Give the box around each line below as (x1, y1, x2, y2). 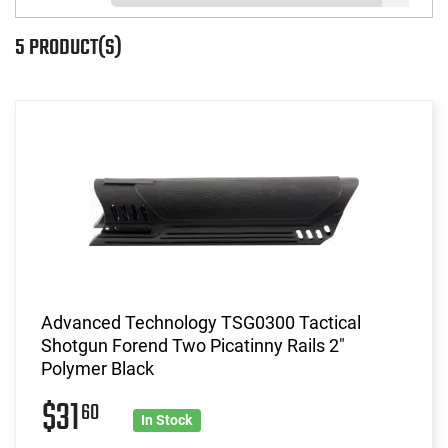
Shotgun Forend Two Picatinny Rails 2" (41, 334, 345, 356)
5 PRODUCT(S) (15, 30, 122, 65)
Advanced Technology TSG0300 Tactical (41, 311, 361, 333)
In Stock (141, 411, 193, 428)
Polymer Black (41, 357, 154, 379)
